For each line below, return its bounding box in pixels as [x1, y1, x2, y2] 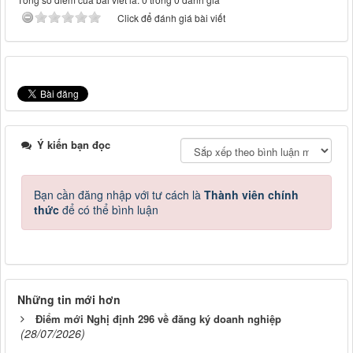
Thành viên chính [204, 187, 299, 203]
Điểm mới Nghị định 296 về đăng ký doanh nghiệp [35, 311, 281, 327]
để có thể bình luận [59, 202, 158, 218]
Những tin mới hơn [17, 292, 121, 308]
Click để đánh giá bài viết [117, 11, 225, 25]
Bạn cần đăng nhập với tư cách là [34, 187, 204, 203]
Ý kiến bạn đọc [34, 137, 110, 153]
